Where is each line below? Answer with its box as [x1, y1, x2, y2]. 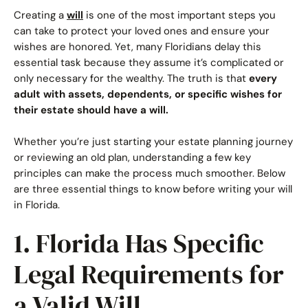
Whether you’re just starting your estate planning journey [14, 134, 293, 148]
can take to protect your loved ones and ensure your [14, 24, 269, 38]
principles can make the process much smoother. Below [14, 166, 285, 180]
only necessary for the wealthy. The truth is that [14, 71, 249, 85]
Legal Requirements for [14, 256, 284, 292]
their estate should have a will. [14, 103, 168, 117]
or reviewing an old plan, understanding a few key [14, 150, 251, 164]
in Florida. [14, 197, 60, 212]
